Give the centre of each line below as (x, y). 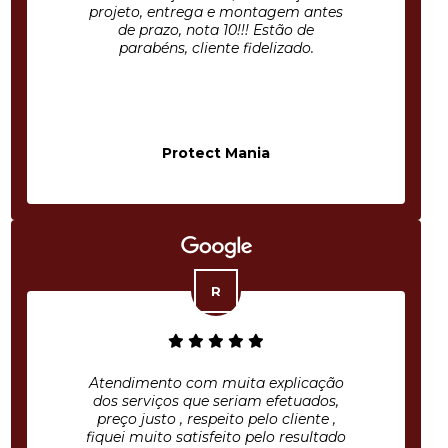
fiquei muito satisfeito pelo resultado (216, 437)
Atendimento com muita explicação (216, 383)
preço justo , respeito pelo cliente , (216, 419)
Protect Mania (216, 153)
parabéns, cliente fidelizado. (216, 48)
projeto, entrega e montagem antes (216, 12)
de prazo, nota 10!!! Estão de (216, 30)
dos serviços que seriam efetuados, (216, 401)
